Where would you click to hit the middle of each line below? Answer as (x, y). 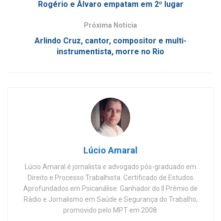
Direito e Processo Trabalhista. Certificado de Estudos (110, 178)
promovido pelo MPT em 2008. (110, 210)
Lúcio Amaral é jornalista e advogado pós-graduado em (110, 167)
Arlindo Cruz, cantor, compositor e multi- (110, 41)
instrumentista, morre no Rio (110, 52)
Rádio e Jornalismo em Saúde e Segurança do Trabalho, (110, 200)
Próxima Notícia (110, 25)
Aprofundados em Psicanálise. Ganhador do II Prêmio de (110, 189)
